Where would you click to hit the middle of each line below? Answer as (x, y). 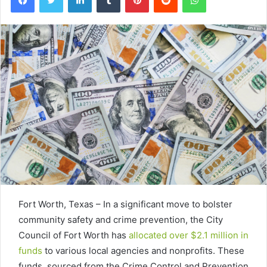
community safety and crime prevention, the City (121, 219)
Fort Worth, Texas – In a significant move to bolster (125, 204)
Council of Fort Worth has (74, 235)
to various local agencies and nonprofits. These (143, 250)
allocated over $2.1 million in (189, 235)
